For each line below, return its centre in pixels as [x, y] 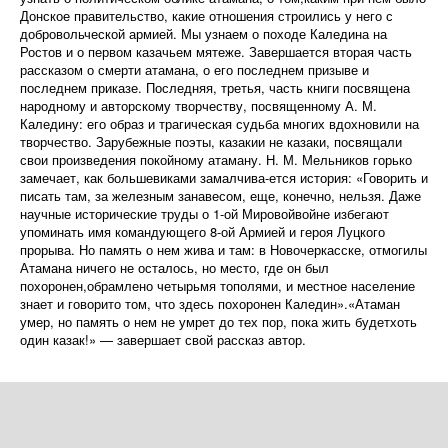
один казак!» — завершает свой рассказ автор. [163, 340]
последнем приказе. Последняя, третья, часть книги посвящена [215, 88]
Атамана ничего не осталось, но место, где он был [174, 268]
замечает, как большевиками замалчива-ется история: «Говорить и [224, 178]
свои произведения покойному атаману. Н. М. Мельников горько [216, 160]
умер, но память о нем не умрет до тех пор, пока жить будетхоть [218, 322]
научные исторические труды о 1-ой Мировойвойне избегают [204, 214]
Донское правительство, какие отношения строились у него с [206, 16]
